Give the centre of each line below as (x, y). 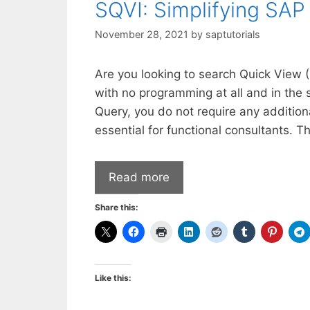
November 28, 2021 (142, 35)
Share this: (117, 207)
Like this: (113, 277)
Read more (139, 177)
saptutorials (233, 35)
